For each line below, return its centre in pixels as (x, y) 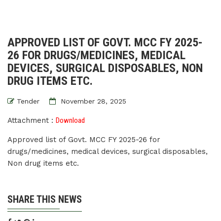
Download (70, 120)
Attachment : (32, 120)
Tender (28, 101)
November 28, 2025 (92, 101)
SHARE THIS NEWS (45, 199)
